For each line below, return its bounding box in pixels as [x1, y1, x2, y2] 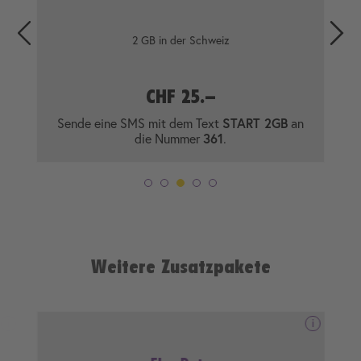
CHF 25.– [146, 85, 215, 108]
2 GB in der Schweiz [131, 31, 230, 48]
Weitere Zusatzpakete [90, 255, 271, 278]
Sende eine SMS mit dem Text [57, 114, 222, 131]
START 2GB [222, 114, 288, 131]
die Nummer [135, 130, 203, 147]
